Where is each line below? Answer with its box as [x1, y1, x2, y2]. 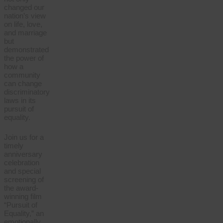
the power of [4, 54, 44, 63]
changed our [4, 3, 44, 12]
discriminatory [4, 88, 50, 97]
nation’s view [4, 11, 46, 20]
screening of [4, 175, 44, 184]
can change [4, 79, 42, 88]
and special [4, 166, 41, 175]
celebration [4, 158, 39, 167]
